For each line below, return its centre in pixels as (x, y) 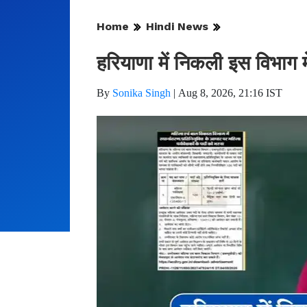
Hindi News (177, 27)
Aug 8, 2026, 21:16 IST (230, 93)
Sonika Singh (142, 93)
